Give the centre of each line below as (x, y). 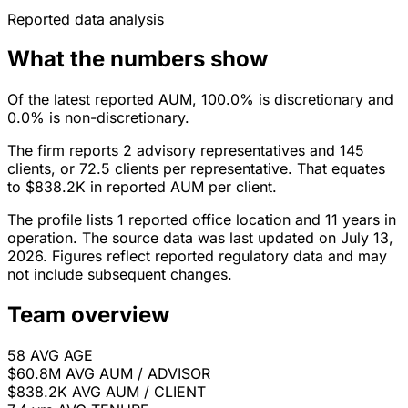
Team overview (88, 315)
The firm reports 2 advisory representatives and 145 (186, 151)
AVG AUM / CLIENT (139, 392)
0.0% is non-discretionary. (98, 118)
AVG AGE (61, 356)
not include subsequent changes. (120, 275)
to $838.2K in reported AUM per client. (142, 187)
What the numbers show (138, 59)
